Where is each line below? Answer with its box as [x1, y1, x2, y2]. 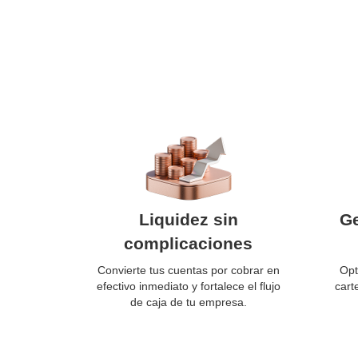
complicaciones [124, 234, 253, 253]
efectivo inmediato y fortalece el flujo [96, 280, 280, 292]
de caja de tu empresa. [129, 296, 247, 308]
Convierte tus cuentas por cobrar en [97, 264, 280, 276]
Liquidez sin [138, 210, 238, 229]
